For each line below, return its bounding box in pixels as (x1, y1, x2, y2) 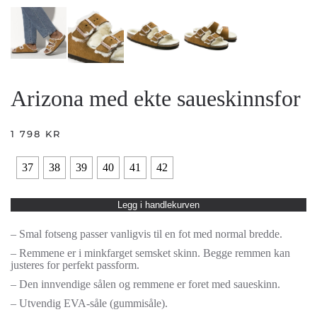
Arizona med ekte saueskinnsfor (11, 86, 301, 112)
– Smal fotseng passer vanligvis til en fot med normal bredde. (11, 228, 282, 241)
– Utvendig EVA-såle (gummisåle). (11, 297, 168, 310)
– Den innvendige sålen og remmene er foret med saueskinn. (11, 278, 280, 291)
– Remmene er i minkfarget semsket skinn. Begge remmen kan (11, 247, 290, 260)
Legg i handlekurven (117, 200, 200, 211)
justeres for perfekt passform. (11, 259, 139, 272)
